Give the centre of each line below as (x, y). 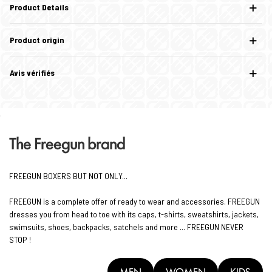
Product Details (39, 7)
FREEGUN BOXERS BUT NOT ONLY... (68, 176)
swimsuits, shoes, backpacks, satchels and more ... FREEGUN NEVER (126, 227)
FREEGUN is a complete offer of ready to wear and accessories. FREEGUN (134, 202)
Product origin (37, 40)
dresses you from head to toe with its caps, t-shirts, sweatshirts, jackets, (134, 214)
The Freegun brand (67, 143)
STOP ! (20, 240)
